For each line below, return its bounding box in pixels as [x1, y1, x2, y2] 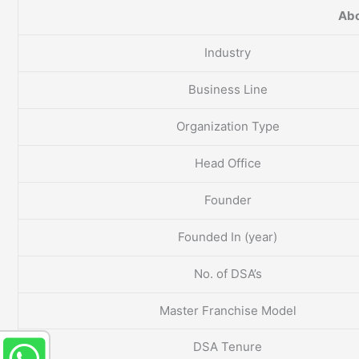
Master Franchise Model [159, 303, 296, 319]
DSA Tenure [193, 339, 262, 355]
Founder [204, 192, 252, 208]
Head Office [194, 155, 261, 171]
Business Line [188, 82, 268, 98]
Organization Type [175, 119, 280, 135]
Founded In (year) [178, 229, 277, 245]
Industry [204, 45, 251, 61]
